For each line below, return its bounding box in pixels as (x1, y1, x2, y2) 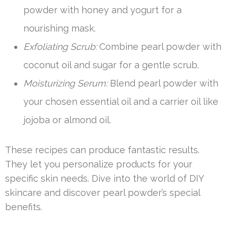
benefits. (5, 202, 42, 212)
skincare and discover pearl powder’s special (5, 187, 200, 198)
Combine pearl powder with (97, 41, 221, 52)
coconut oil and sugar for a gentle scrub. (23, 60, 199, 70)
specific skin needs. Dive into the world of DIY (5, 173, 204, 184)
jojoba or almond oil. (23, 115, 111, 125)
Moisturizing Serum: (23, 78, 107, 89)
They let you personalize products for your (5, 159, 192, 169)
